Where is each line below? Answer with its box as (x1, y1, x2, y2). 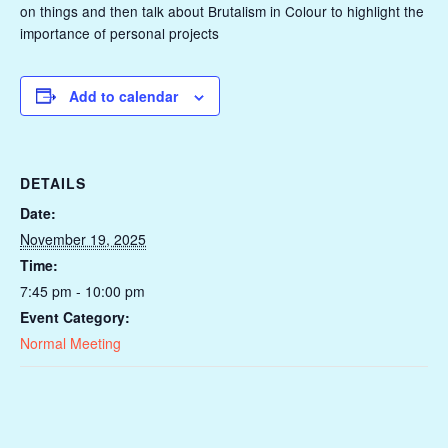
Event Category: (20, 306, 130, 327)
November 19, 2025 (20, 228, 146, 249)
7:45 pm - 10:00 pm (20, 280, 145, 301)
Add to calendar (69, 85, 178, 106)
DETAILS (20, 172, 86, 193)
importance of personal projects (20, 22, 219, 43)
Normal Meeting (20, 332, 121, 353)
